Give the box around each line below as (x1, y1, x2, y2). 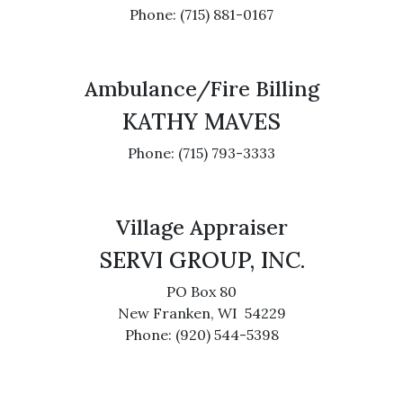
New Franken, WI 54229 (117, 304, 286, 322)
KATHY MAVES (122, 107, 281, 136)
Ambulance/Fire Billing (84, 75, 319, 102)
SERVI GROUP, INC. (98, 246, 305, 274)
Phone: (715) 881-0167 (130, 5, 273, 23)
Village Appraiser (115, 213, 288, 240)
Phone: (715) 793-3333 (128, 144, 275, 162)
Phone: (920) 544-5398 (124, 326, 279, 344)
